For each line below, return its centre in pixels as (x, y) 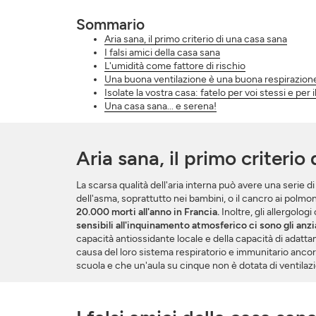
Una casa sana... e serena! (160, 106)
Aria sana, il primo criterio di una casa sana (195, 39)
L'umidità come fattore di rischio (175, 66)
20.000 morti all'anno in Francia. (147, 212)
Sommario (110, 24)
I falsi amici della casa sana (162, 53)
